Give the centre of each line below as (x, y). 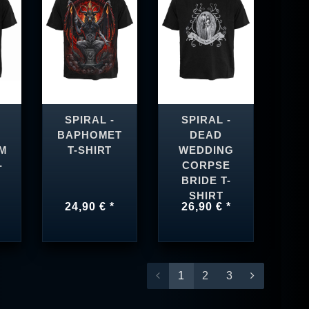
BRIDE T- (206, 181)
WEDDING (206, 151)
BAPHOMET (90, 136)
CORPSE (206, 166)
